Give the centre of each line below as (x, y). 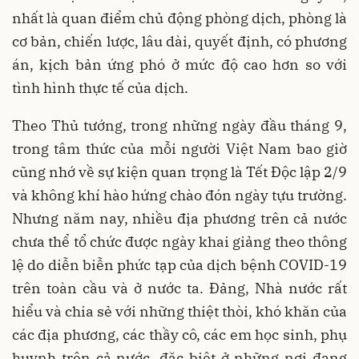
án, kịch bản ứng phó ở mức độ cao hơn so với (179, 64)
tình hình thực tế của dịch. (100, 87)
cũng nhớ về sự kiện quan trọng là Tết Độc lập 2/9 (179, 171)
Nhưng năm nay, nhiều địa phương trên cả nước (179, 218)
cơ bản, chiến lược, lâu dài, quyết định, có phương (179, 41)
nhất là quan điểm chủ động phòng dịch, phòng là (179, 18)
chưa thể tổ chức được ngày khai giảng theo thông (179, 241)
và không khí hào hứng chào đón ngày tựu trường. (179, 195)
